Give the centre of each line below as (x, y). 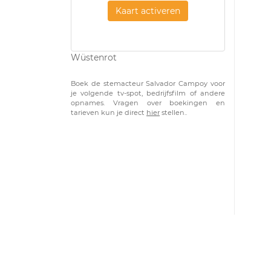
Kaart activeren (148, 11)
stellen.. (173, 113)
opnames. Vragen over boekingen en (148, 103)
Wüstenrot (94, 57)
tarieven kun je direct (109, 113)
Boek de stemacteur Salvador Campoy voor (148, 83)
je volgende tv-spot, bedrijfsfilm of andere (148, 93)
